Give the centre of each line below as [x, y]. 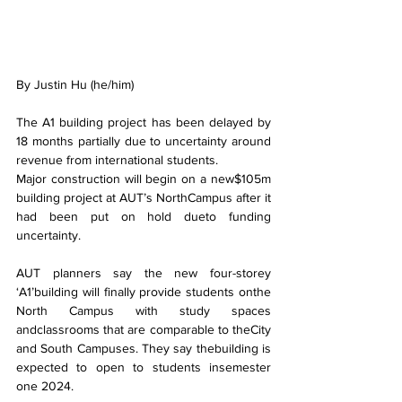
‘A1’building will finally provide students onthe [144, 292]
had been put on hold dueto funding [144, 217]
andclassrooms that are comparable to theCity [144, 330]
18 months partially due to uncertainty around [144, 141]
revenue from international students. [117, 160]
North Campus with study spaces [144, 311]
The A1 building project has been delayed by [144, 122]
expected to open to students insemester [144, 367]
